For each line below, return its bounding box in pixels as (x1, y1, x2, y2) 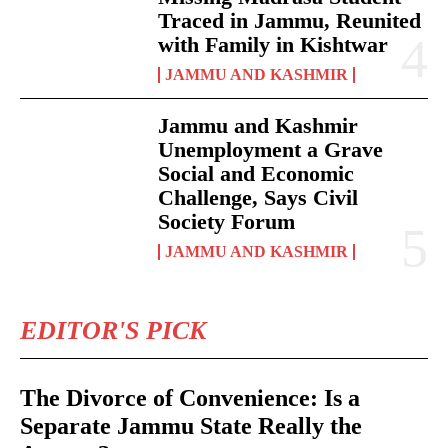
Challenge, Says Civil (158, 184, 359, 210)
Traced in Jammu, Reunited (158, 7, 422, 33)
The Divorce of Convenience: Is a (20, 384, 360, 411)
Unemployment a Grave (158, 136, 384, 162)
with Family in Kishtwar (158, 31, 389, 57)
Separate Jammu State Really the (20, 412, 362, 439)
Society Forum (158, 208, 296, 234)
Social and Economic (158, 160, 355, 186)
